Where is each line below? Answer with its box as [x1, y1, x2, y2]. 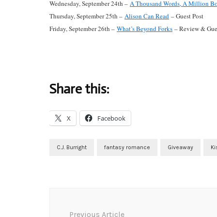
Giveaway [168, 144, 193, 151]
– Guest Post [169, 12, 203, 21]
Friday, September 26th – [49, 24, 117, 33]
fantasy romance [104, 144, 150, 151]
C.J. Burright [57, 144, 87, 151]
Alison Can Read [124, 12, 169, 21]
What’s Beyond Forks [117, 24, 172, 33]
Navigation [49, 200, 109, 214]
